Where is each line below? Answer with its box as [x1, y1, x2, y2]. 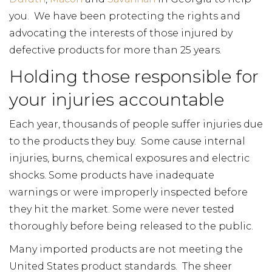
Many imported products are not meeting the [9, 243, 243, 255]
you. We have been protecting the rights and [9, 10, 240, 22]
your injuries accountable [9, 89, 224, 110]
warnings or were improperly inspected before [9, 186, 248, 198]
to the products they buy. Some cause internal [9, 135, 245, 147]
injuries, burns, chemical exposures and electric [9, 152, 250, 164]
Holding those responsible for [9, 66, 259, 87]
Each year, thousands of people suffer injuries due [9, 118, 263, 130]
